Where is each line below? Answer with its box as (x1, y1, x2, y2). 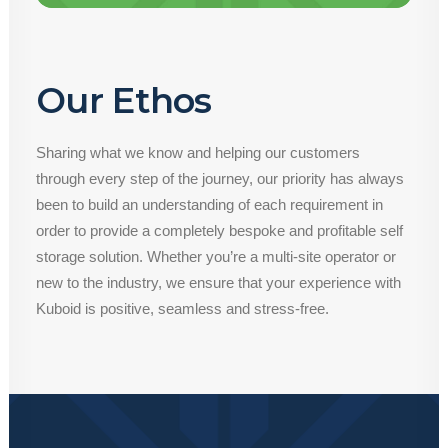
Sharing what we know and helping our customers (36, 144, 360, 161)
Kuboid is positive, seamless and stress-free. (36, 300, 329, 317)
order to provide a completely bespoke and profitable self (36, 222, 403, 239)
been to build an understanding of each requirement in (36, 196, 383, 213)
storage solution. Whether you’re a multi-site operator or (36, 248, 396, 265)
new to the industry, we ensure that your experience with (36, 274, 401, 291)
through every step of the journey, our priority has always (36, 170, 404, 187)
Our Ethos (36, 79, 212, 122)
